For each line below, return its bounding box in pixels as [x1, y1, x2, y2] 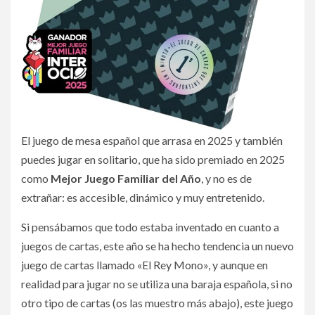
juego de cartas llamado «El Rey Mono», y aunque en [21, 257, 268, 271]
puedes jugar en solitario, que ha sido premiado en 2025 [21, 152, 285, 166]
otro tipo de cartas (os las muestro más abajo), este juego [21, 295, 293, 309]
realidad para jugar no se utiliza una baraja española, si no [21, 276, 292, 290]
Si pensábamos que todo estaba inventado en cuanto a [21, 219, 279, 233]
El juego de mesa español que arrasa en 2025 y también [21, 133, 283, 147]
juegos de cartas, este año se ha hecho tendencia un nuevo [21, 238, 294, 252]
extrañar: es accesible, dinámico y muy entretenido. [21, 190, 264, 204]
